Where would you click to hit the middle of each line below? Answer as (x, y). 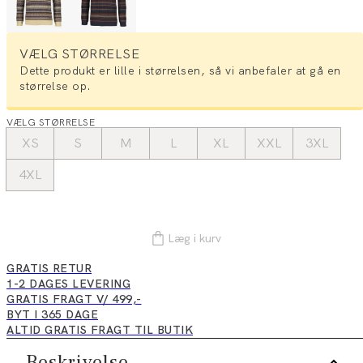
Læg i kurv (194, 239)
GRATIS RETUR (49, 269)
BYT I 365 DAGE (52, 315)
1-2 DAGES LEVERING (68, 284)
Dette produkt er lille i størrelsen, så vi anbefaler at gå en (180, 71)
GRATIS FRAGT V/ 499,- (74, 299)
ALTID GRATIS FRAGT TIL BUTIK (100, 330)
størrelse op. (56, 86)
